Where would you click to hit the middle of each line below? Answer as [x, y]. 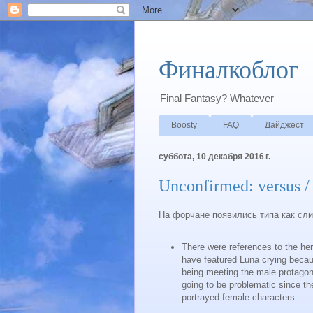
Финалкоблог [229, 70]
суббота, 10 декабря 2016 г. [214, 156]
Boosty [184, 125]
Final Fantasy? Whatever [217, 98]
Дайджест [284, 125]
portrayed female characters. [241, 298]
